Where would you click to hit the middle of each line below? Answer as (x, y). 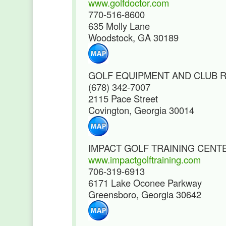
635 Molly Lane (119, 26)
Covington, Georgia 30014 (141, 110)
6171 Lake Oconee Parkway (145, 183)
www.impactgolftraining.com (145, 159)
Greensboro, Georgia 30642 (145, 194)
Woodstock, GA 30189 (133, 37)
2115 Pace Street (123, 98)
